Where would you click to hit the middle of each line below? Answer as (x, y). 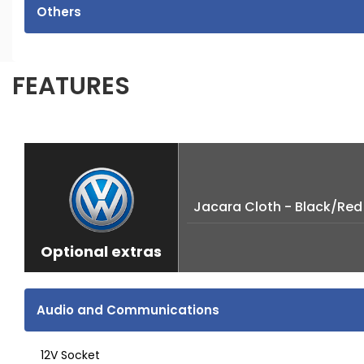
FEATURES (71, 87)
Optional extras (101, 252)
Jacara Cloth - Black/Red (278, 207)
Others (59, 12)
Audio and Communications (128, 310)
